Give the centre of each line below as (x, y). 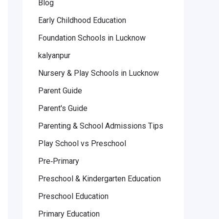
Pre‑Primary (59, 161)
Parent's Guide (63, 109)
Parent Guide (60, 91)
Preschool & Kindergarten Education (99, 179)
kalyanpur (54, 56)
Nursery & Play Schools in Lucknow (99, 73)
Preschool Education (73, 197)
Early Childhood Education (82, 21)
